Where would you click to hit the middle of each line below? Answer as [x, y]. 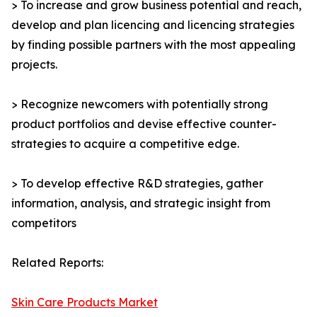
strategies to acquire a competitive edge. [125, 144]
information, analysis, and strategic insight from [141, 203]
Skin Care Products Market [85, 302]
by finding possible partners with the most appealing [154, 45]
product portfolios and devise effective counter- [144, 124]
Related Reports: [57, 263]
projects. [34, 65]
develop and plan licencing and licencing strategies [153, 25]
